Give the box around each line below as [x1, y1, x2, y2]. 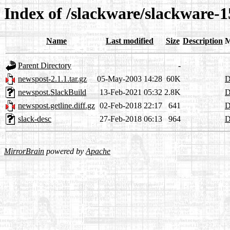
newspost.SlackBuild [18, 88, 86, 97]
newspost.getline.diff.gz [18, 101, 95, 110]
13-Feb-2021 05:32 [100, 88, 162, 97]
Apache [86, 147, 110, 156]
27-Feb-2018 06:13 [100, 114, 162, 124]
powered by [44, 147, 86, 156]
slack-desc [18, 114, 51, 124]
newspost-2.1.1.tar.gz [18, 74, 87, 84]
